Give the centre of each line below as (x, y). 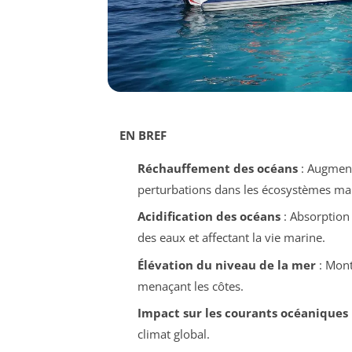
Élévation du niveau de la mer (226, 264)
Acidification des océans (209, 216)
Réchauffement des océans (217, 168)
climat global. (173, 334)
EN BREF (143, 135)
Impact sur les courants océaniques (242, 313)
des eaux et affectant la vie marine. (231, 238)
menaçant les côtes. (190, 286)
